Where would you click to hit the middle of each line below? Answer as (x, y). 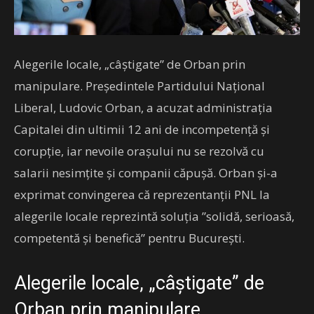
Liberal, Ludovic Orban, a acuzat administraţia (143, 107)
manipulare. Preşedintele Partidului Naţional (139, 86)
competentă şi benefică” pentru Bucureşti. (129, 238)
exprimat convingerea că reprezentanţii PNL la (142, 194)
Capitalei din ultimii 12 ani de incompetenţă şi (142, 129)
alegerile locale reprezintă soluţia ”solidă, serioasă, (154, 216)
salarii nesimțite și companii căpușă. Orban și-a (146, 172)
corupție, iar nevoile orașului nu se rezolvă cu (139, 151)
